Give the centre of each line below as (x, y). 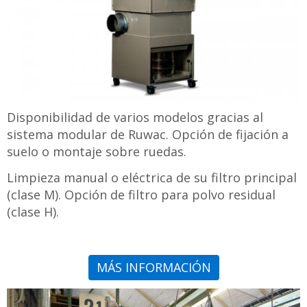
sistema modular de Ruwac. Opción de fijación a (148, 135)
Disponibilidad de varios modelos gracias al (135, 118)
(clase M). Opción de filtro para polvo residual (141, 194)
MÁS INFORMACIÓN (153, 267)
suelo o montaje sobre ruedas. (97, 152)
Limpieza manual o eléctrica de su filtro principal (152, 177)
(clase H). (33, 211)
